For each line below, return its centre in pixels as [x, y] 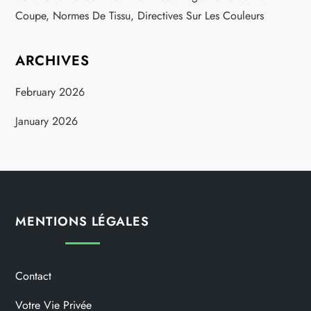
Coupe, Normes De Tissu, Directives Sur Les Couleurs [140, 15]
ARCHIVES [53, 60]
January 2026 [47, 121]
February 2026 [50, 92]
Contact [34, 276]
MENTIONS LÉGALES [82, 221]
